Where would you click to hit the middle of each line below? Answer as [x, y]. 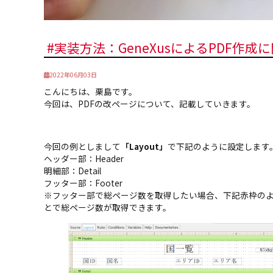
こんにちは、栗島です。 [90, 91]
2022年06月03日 [73, 74]
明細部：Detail [73, 170]
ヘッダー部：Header [84, 158]
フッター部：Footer [83, 183]
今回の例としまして [82, 146]
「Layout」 [144, 146]
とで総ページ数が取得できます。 [108, 207]
